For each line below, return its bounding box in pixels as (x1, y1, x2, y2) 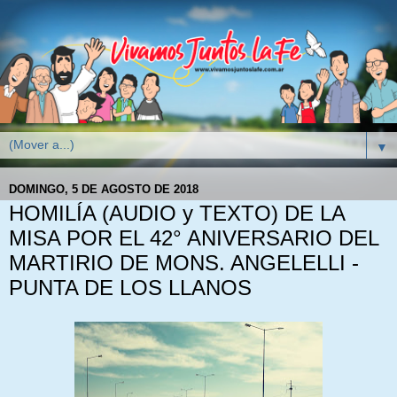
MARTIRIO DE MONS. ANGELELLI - (9, 251, 359, 276)
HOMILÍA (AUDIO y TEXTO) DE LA (9, 201, 345, 226)
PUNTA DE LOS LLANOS (9, 276, 252, 300)
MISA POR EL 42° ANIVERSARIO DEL (9, 226, 378, 251)
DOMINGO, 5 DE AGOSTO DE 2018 (9, 182, 198, 196)
